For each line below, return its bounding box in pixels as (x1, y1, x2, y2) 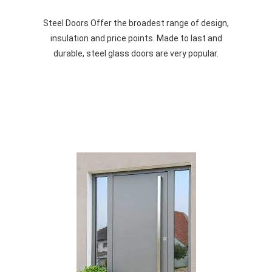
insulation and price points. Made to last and (50, 33, 222, 44)
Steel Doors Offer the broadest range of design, (43, 18, 229, 29)
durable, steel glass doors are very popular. (53, 49, 219, 59)
